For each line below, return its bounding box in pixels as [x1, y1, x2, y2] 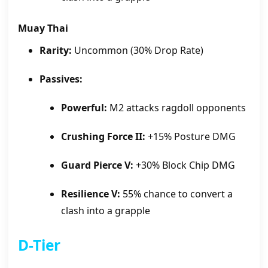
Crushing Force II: [61, 129, 145, 143]
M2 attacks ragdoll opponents [107, 100, 246, 114]
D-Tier [18, 234, 60, 255]
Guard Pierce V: [61, 158, 133, 172]
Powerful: [61, 100, 107, 114]
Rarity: [39, 43, 72, 57]
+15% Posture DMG [145, 129, 236, 143]
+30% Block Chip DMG [133, 158, 235, 172]
